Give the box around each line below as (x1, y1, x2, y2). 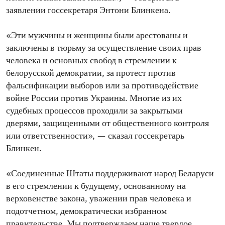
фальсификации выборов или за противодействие (6, 81, 198, 91)
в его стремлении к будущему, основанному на (6, 182, 186, 192)
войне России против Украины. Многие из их (6, 94, 182, 104)
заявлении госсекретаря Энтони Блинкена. (6, 6, 171, 16)
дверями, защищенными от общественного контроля (6, 119, 209, 129)
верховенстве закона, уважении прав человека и (6, 194, 191, 204)
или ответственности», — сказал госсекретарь (6, 132, 184, 142)
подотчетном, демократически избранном (6, 207, 167, 217)
